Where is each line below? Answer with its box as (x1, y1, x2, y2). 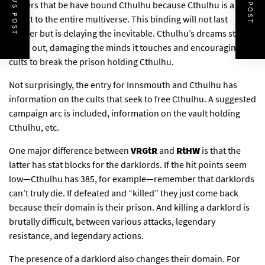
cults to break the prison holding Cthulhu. (9, 56, 174, 68)
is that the (200, 144, 241, 157)
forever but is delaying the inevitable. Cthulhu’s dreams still (9, 27, 243, 40)
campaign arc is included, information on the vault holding (9, 107, 240, 119)
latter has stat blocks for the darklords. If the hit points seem (9, 159, 247, 171)
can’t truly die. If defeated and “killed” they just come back (9, 187, 238, 199)
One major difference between (9, 144, 131, 157)
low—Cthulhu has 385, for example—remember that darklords (9, 173, 254, 185)
